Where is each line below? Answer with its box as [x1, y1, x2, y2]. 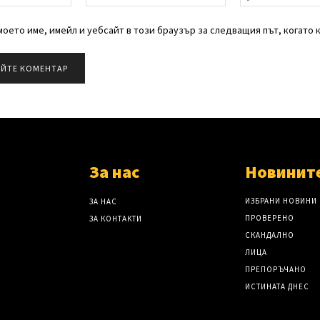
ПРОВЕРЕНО [244, 213, 294, 224]
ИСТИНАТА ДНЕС [244, 281, 309, 292]
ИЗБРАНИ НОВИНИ [244, 196, 317, 206]
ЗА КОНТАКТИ [89, 214, 143, 224]
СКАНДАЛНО [244, 230, 294, 241]
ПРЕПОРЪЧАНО [244, 264, 306, 275]
